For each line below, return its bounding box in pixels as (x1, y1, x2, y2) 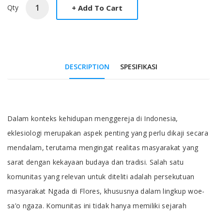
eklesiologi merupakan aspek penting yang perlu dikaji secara (7, 128, 209, 138)
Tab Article (7, 109, 102, 137)
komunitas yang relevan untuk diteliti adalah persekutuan (7, 172, 195, 182)
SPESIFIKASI (120, 62, 157, 72)
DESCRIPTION (64, 62, 109, 72)
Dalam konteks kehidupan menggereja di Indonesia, (7, 114, 178, 124)
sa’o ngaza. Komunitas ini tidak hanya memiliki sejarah (7, 201, 186, 211)
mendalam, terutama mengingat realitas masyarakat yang (7, 143, 199, 153)
